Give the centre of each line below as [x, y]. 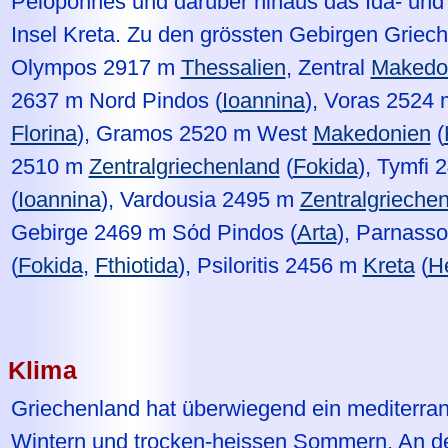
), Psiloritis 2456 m [270, 265]
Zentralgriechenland [184, 166]
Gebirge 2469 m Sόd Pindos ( [153, 232]
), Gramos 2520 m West [194, 133]
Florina [43, 133]
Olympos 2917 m [95, 67]
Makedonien [371, 133]
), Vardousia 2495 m [200, 199]
